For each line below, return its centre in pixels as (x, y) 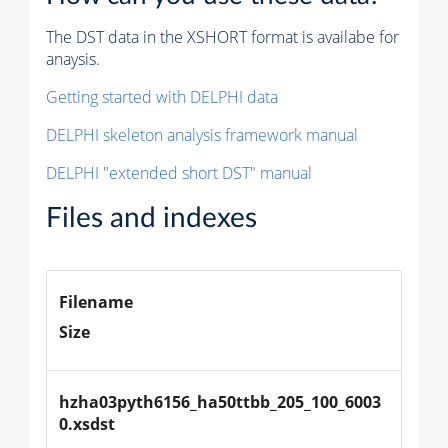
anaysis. (73, 59)
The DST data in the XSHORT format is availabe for (222, 37)
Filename (96, 302)
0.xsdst (87, 424)
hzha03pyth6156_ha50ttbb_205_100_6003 (220, 402)
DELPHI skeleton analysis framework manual (202, 135)
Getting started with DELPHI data (162, 97)
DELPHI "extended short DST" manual (179, 173)
